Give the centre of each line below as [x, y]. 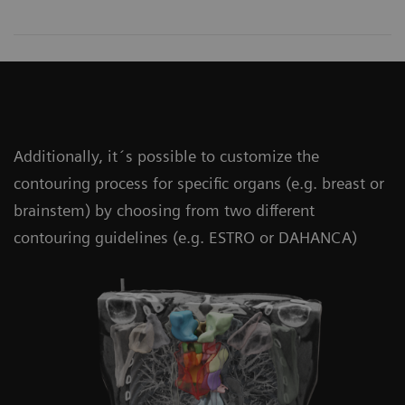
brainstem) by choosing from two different [164, 211]
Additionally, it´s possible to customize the [166, 156]
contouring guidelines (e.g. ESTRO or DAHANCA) [185, 238]
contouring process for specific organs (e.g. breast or [199, 184]
